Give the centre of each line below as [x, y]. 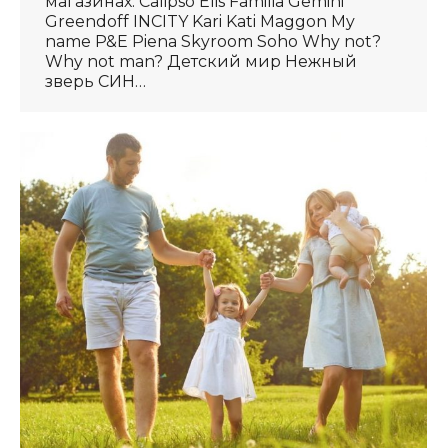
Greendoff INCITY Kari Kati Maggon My [200, 21]
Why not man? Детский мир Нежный [201, 61]
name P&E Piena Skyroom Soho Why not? [213, 41]
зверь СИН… [95, 81]
